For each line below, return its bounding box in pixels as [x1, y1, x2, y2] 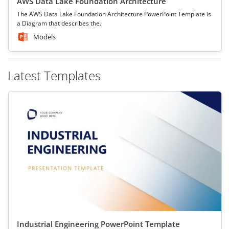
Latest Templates [8, 67, 101, 84]
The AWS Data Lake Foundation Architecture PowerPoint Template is [17, 10, 211, 18]
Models [33, 32, 56, 41]
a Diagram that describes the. [17, 19, 101, 28]
